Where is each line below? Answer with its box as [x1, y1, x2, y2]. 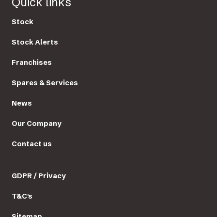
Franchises [12, 58, 52, 67]
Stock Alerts [12, 38, 58, 47]
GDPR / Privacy [12, 171, 66, 181]
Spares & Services [12, 78, 78, 88]
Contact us [12, 139, 52, 149]
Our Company [12, 119, 62, 128]
